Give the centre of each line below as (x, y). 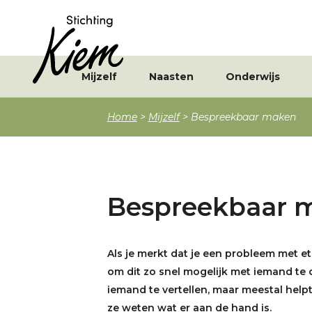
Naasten (171, 77)
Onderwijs (253, 77)
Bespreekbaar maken (243, 117)
